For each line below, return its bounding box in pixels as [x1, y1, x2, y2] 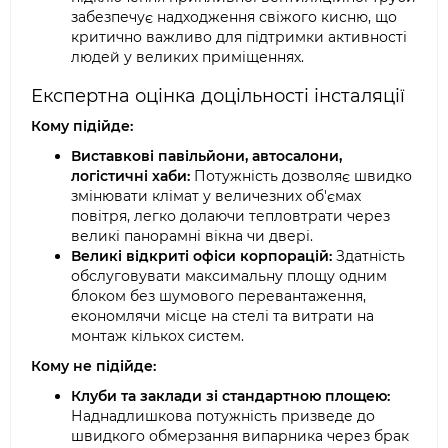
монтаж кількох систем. [71, 327, 244, 345]
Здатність [332, 247, 405, 265]
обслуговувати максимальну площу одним [71, 267, 387, 285]
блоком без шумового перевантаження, [71, 287, 366, 305]
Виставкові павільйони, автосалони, [71, 147, 342, 165]
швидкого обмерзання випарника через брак [71, 427, 409, 445]
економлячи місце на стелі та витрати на [71, 307, 374, 325]
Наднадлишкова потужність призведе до [71, 407, 375, 425]
